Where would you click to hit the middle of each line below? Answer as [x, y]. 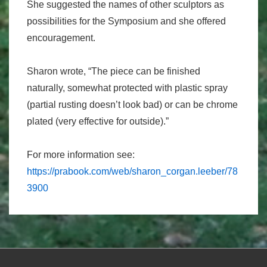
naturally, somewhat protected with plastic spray [127, 88]
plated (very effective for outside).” [98, 121]
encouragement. [61, 38]
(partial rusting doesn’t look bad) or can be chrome [132, 105]
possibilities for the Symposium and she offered [126, 21]
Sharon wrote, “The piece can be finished [114, 71]
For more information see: [81, 155]
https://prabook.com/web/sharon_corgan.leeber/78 [132, 171]
